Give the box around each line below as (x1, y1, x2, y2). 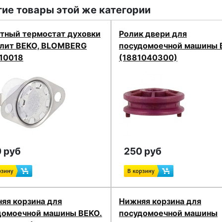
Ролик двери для (118, 29, 187, 39)
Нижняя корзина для (118, 196, 201, 206)
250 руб (123, 145, 162, 157)
